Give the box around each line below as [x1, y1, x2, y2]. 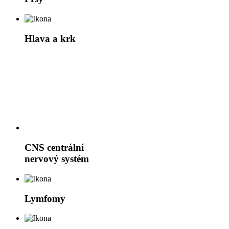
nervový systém [25, 153, 89, 165]
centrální [47, 142, 84, 153]
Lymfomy [25, 193, 65, 204]
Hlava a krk [25, 33, 76, 44]
